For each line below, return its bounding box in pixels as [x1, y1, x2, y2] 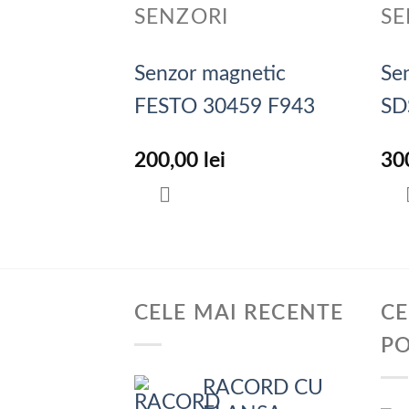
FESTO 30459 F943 [134, 97, 315, 117]
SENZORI [134, 7, 228, 28]
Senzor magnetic [134, 64, 286, 84]
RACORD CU [203, 378, 323, 399]
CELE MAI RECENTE [134, 302, 344, 323]
